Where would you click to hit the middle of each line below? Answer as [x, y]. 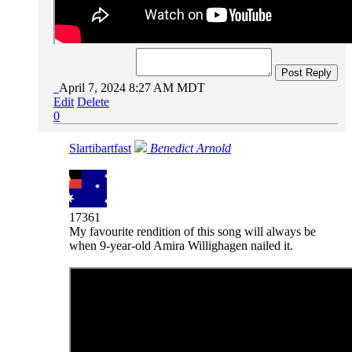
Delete [93, 101]
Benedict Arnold [191, 148]
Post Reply [306, 72]
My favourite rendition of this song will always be [192, 231]
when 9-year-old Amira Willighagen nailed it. [181, 245]
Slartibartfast [100, 148]
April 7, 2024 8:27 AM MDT [132, 87]
